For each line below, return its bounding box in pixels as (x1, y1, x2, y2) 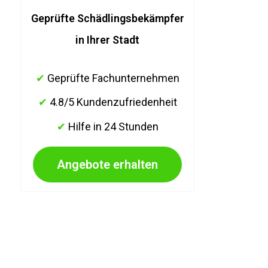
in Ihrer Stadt (75, 33, 139, 47)
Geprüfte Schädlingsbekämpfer (31, 12, 184, 25)
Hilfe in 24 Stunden (65, 120, 159, 133)
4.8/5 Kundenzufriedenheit (47, 96, 177, 109)
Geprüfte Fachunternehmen (44, 71, 179, 84)
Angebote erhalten (57, 157, 158, 172)
